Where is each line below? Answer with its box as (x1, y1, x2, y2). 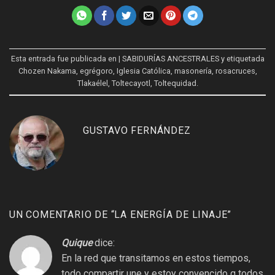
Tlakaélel (77, 79, 108, 88)
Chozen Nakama (18, 66, 76, 76)
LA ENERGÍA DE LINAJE (114, 208, 228, 220)
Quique (61, 236, 92, 249)
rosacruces (215, 66, 255, 76)
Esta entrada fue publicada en (10, 54, 118, 64)
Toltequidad (153, 79, 196, 88)
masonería (174, 66, 212, 76)
